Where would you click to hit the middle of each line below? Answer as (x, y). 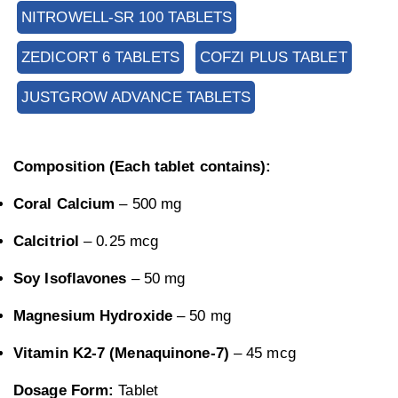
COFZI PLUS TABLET (273, 58)
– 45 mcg (262, 354)
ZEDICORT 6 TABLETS (100, 58)
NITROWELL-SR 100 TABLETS (127, 18)
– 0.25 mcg (119, 242)
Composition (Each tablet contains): (143, 167)
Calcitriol (46, 242)
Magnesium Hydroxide (93, 316)
